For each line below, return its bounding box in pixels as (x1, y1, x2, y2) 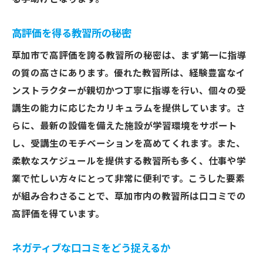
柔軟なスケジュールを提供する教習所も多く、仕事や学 (12, 156, 246, 167)
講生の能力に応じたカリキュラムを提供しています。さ (12, 103, 245, 114)
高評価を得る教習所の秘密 (12, 28, 131, 39)
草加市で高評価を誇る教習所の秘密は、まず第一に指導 (12, 50, 247, 61)
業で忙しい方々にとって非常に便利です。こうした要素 (12, 174, 245, 184)
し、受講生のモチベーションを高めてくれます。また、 (12, 139, 245, 149)
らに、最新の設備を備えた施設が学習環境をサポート (12, 121, 237, 131)
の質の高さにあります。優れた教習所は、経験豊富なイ (12, 68, 245, 79)
